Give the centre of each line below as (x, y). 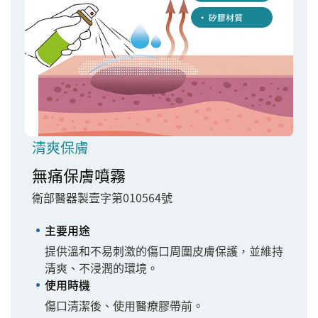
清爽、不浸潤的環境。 (102, 267)
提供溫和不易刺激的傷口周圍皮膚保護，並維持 (164, 250)
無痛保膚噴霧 (79, 175)
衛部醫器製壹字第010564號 (102, 197)
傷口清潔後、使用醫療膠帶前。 (124, 305)
